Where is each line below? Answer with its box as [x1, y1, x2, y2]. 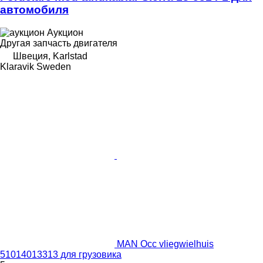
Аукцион [47, 28, 83, 38]
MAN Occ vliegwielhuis [117, 239, 214, 249]
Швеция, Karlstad [13, 51, 87, 62]
